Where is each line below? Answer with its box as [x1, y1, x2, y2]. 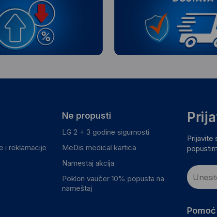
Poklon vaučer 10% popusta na [62, 174, 164, 184]
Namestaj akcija [62, 158, 114, 168]
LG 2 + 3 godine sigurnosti [62, 127, 149, 137]
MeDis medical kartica [62, 143, 136, 153]
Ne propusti [62, 110, 111, 121]
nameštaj [62, 184, 92, 193]
